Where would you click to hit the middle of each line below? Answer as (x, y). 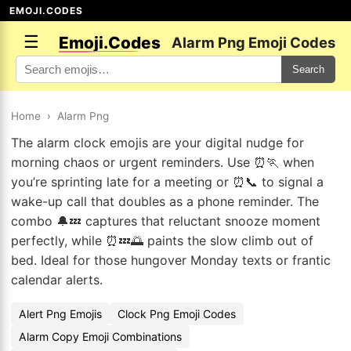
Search (308, 69)
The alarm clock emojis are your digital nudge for (157, 143)
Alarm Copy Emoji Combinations (100, 337)
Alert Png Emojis (60, 314)
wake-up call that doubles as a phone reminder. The (165, 201)
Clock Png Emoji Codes (177, 314)
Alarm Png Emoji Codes (253, 42)
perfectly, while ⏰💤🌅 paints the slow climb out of (162, 241)
